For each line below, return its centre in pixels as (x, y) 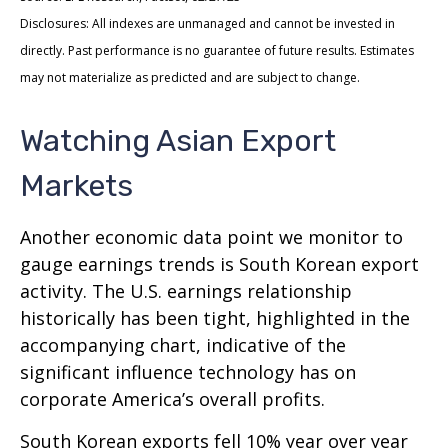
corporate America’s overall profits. (172, 398)
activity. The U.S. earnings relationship (186, 290)
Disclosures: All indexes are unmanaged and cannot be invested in (207, 23)
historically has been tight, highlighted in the (215, 317)
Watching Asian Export (178, 140)
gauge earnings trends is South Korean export (219, 263)
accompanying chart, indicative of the (183, 344)
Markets (76, 185)
